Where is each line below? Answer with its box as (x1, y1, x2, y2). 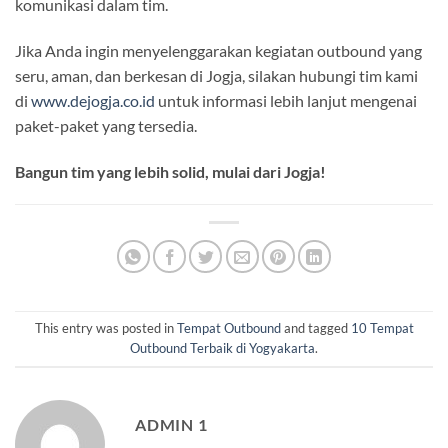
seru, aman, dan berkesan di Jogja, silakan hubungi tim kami (15, 65, 418, 85)
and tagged (280, 319, 351, 336)
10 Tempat (350, 319, 414, 336)
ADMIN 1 (135, 414, 208, 434)
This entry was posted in (34, 319, 177, 336)
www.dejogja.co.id (31, 90, 155, 110)
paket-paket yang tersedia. (15, 115, 197, 135)
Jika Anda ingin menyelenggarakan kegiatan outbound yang (15, 40, 422, 60)
